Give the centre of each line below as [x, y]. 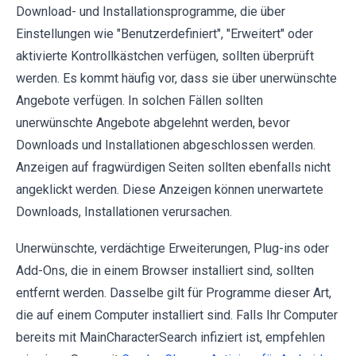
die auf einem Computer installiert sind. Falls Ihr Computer [177, 315]
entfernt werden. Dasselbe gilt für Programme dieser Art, [174, 292]
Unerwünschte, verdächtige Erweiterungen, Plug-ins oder [172, 248]
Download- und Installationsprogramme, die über [151, 11]
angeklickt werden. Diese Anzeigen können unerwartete [170, 189]
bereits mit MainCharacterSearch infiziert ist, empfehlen [170, 337]
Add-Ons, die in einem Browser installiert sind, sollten [165, 270]
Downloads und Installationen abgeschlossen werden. [166, 145]
